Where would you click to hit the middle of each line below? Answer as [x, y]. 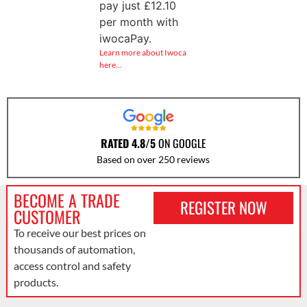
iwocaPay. [125, 38]
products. [36, 282]
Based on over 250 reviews [153, 160]
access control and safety [72, 266]
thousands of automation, [74, 249]
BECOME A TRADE [66, 200]
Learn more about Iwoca [143, 52]
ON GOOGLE [181, 144]
